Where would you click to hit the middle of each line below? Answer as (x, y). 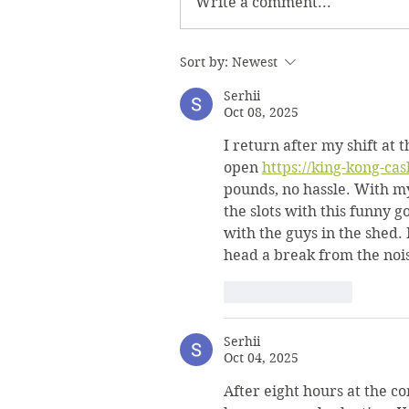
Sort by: (204, 62)
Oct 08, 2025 (261, 112)
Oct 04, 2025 (261, 357)
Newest (255, 62)
